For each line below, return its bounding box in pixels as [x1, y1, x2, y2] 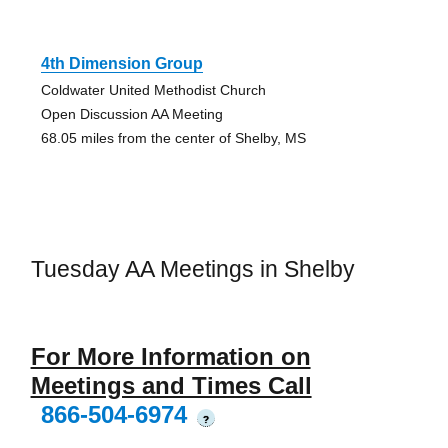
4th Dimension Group [40, 55, 203, 73]
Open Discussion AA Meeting [40, 106, 223, 123]
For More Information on [30, 342, 311, 370]
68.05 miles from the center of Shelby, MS [40, 130, 306, 147]
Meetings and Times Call [30, 371, 312, 399]
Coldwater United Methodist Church [40, 82, 266, 99]
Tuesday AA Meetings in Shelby [30, 256, 355, 283]
